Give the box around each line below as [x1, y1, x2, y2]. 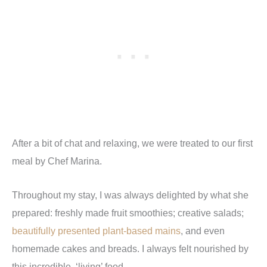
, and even [181, 225, 225, 236]
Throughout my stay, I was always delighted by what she [12, 189, 249, 200]
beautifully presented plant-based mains [12, 225, 181, 236]
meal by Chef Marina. [12, 156, 102, 167]
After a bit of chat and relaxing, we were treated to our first [12, 138, 253, 149]
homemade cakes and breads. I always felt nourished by [12, 243, 249, 254]
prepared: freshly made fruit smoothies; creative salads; [12, 207, 244, 218]
